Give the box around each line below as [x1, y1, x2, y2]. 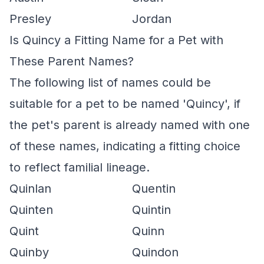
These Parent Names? [9, 54, 134, 68]
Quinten [9, 203, 53, 217]
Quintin [132, 203, 171, 217]
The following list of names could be [9, 75, 211, 90]
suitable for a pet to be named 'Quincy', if [9, 97, 240, 111]
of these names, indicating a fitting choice [9, 139, 240, 153]
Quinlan [9, 181, 51, 196]
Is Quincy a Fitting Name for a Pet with [9, 33, 223, 47]
